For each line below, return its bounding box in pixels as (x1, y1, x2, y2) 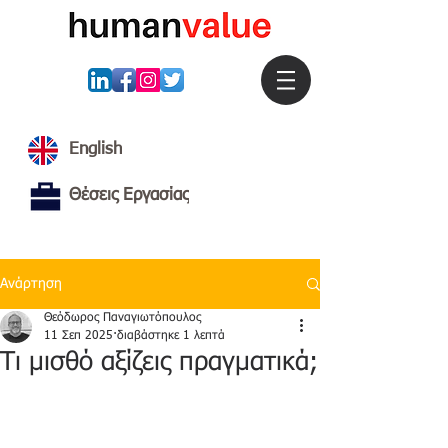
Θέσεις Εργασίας (69, 187, 189, 204)
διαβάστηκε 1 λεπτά (117, 330, 225, 342)
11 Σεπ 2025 (44, 330, 113, 342)
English (69, 141, 122, 158)
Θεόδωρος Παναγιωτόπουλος (44, 312, 201, 324)
